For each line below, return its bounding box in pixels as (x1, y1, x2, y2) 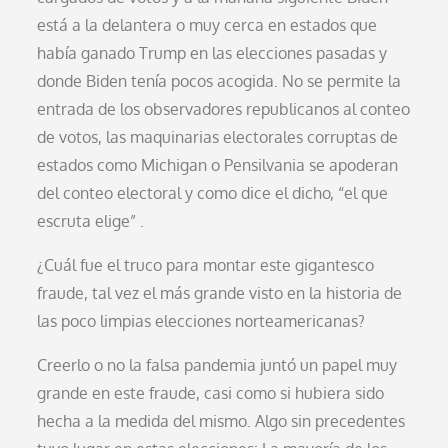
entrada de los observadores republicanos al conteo (37, 98, 411, 119)
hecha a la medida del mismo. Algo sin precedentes (37, 410, 406, 431)
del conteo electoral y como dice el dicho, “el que (37, 182, 389, 203)
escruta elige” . (37, 210, 145, 231)
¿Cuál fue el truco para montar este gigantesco (37, 254, 375, 275)
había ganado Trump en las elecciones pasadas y (37, 42, 388, 63)
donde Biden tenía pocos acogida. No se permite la (37, 70, 402, 91)
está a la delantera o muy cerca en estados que (37, 14, 378, 35)
